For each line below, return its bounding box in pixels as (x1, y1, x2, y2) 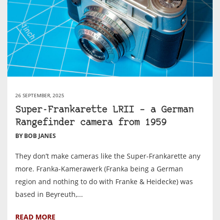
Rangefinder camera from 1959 (15, 118, 166, 128)
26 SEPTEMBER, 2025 (15, 92, 64, 99)
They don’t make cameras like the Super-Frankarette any (15, 151, 200, 161)
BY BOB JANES (15, 132, 56, 140)
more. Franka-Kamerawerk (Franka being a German (15, 164, 183, 174)
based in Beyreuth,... (15, 190, 83, 199)
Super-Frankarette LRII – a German (15, 106, 193, 115)
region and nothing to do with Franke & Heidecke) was (15, 177, 193, 187)
